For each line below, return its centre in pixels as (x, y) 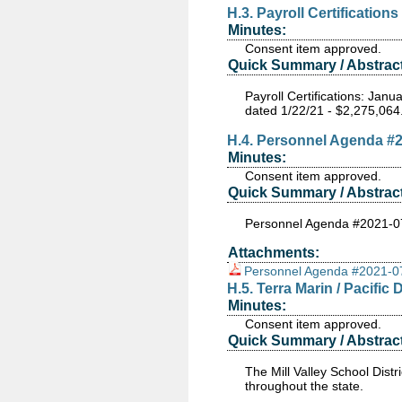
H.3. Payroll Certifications (313, 13)
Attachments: (274, 253)
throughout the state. (306, 386)
